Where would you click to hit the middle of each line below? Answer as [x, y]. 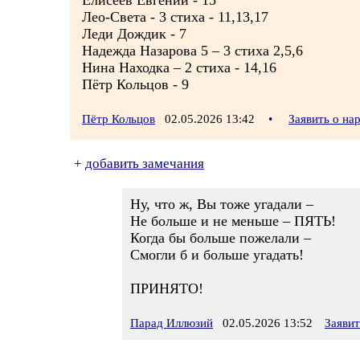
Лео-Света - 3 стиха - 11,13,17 [175, 17]
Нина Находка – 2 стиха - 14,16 [179, 67]
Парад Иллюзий [172, 323]
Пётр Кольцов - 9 [135, 84]
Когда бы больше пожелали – [221, 238]
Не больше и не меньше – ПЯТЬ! [233, 221]
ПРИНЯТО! [167, 288]
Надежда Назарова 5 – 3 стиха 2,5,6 [192, 51]
